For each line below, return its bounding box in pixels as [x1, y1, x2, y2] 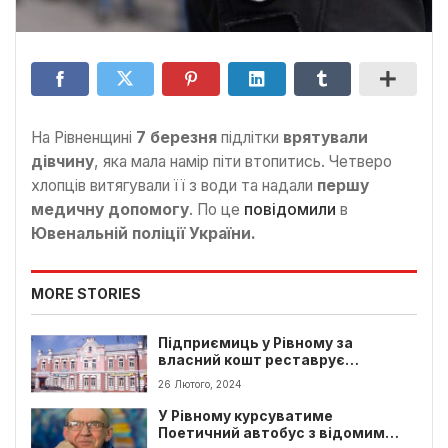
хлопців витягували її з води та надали [31, 176, 317, 196]
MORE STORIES [31, 284, 141, 302]
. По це [189, 200, 244, 220]
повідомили [244, 200, 340, 220]
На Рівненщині [31, 128, 132, 148]
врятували [279, 128, 368, 148]
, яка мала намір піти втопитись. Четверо [94, 152, 392, 172]
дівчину [31, 152, 94, 172]
